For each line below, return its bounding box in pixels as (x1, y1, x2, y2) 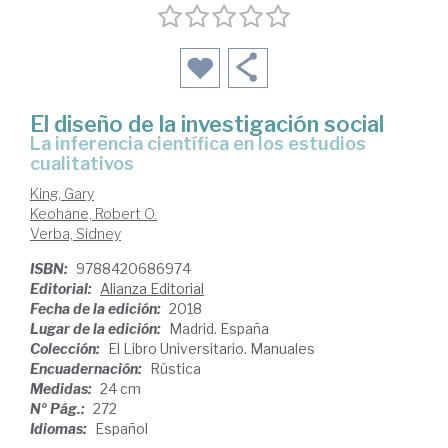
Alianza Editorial (100, 280, 204, 298)
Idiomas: (30, 420, 90, 438)
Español (95, 420, 148, 438)
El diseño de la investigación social (30, 111, 384, 138)
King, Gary (30, 185, 94, 203)
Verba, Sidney (30, 225, 121, 243)
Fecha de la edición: (30, 300, 164, 318)
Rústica (150, 360, 201, 378)
